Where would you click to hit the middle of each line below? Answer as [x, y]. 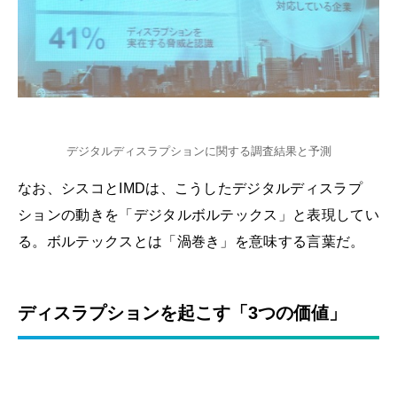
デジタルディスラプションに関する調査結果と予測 [198, 151]
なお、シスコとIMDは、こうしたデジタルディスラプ [191, 188]
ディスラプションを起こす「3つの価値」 [182, 312]
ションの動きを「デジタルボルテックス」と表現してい [198, 214]
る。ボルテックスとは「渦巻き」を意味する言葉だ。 [191, 241]
